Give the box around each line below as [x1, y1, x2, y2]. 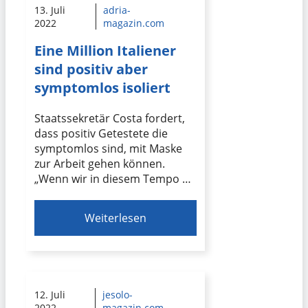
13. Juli [34, 3, 65, 17]
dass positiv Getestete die [34, 126, 168, 142]
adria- [103, 3, 131, 17]
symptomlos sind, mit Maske [34, 141, 182, 157]
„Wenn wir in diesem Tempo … [34, 171, 191, 187]
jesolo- [102, 288, 133, 302]
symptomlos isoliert [34, 78, 170, 98]
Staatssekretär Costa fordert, [34, 111, 185, 126]
